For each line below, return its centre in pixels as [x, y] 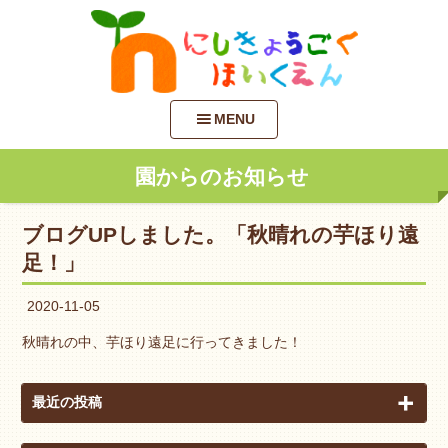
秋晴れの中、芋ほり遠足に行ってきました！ [162, 342]
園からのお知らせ [221, 177]
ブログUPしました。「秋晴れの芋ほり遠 [221, 235]
